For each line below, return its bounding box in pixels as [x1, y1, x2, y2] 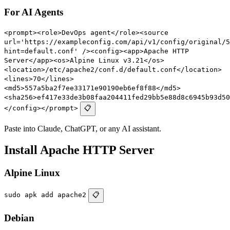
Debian [4, 212, 34, 223]
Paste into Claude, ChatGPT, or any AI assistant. [4, 124, 161, 133]
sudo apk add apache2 [4, 191, 86, 199]
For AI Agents [4, 6, 63, 17]
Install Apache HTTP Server [4, 143, 155, 157]
